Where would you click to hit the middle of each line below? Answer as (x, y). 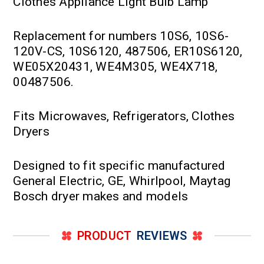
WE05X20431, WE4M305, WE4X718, (115, 67)
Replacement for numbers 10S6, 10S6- (121, 36)
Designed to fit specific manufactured (119, 166)
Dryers (31, 132)
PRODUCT (104, 236)
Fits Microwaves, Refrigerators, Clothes (124, 116)
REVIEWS (162, 236)
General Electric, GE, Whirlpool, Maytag (122, 181)
